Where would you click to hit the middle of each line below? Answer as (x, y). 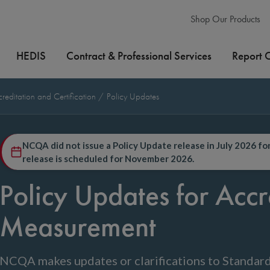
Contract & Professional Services (139, 56)
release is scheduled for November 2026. (108, 159)
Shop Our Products (224, 19)
